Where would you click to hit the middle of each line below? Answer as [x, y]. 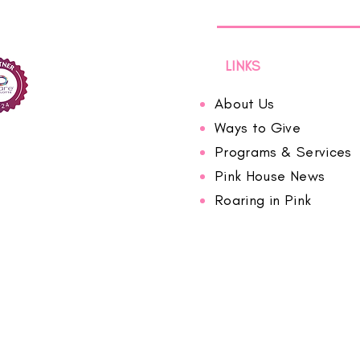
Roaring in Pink [263, 200]
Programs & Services [283, 152]
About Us [244, 104]
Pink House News [270, 176]
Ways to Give [258, 128]
